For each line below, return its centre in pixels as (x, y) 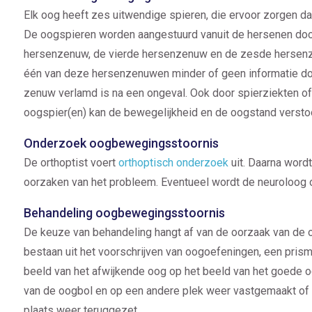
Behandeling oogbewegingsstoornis (124, 213)
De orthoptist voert (71, 163)
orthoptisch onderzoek (173, 163)
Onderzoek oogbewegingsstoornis (121, 143)
